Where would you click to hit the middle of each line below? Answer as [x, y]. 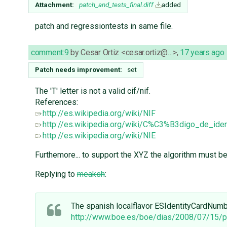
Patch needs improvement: [79, 70]
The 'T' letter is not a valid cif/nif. [92, 91]
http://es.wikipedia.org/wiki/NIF [99, 113]
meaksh [91, 174]
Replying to [56, 174]
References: [56, 102]
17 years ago [202, 53]
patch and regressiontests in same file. [104, 26]
